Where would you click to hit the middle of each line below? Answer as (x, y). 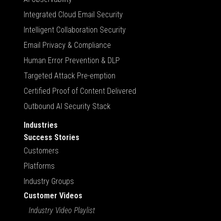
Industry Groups (49, 181)
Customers (41, 150)
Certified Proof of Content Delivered (80, 91)
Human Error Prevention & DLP (72, 60)
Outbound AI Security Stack (67, 106)
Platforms (39, 166)
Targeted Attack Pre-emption (70, 75)
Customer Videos (53, 195)
